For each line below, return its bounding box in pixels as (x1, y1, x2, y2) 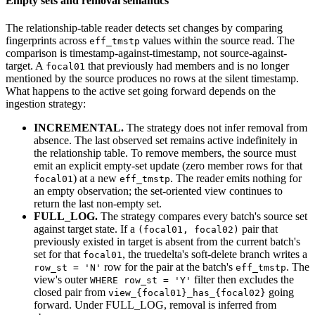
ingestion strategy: (6, 98, 86, 110)
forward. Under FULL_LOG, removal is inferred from (34, 299, 276, 311)
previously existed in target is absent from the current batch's (34, 236, 300, 248)
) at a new (73, 172, 120, 185)
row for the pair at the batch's (101, 261, 236, 274)
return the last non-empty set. (34, 198, 162, 210)
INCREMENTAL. (34, 122, 124, 134)
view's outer (34, 274, 90, 286)
